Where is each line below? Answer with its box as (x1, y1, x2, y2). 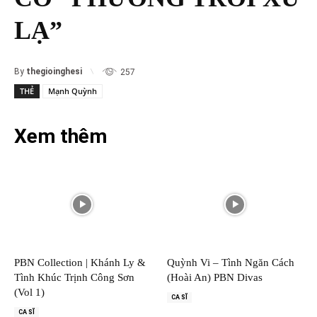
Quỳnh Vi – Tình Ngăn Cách (167, 256, 294, 268)
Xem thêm (14, 124, 107, 148)
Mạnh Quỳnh (48, 85, 97, 96)
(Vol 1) (14, 286, 45, 298)
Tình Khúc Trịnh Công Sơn (14, 271, 134, 283)
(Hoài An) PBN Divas (167, 271, 263, 283)
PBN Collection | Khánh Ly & (14, 256, 146, 268)
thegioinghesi (26, 66, 82, 76)
